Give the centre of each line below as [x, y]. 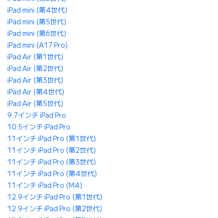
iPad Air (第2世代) [35, 69]
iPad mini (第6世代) [37, 34]
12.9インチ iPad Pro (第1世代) [55, 197]
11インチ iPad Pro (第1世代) [52, 139]
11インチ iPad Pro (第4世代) [52, 174]
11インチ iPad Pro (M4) [45, 186]
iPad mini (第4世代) [37, 10]
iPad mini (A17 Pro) [37, 45]
